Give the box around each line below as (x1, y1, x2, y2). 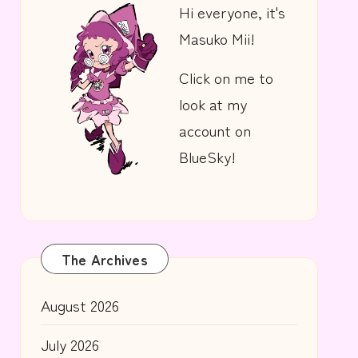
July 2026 (40, 332, 99, 355)
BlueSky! (179, 145, 237, 167)
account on (179, 118, 252, 141)
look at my (179, 92, 248, 114)
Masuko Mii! (179, 26, 256, 49)
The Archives (61, 248, 148, 269)
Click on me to (179, 66, 274, 88)
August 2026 (40, 293, 119, 316)
